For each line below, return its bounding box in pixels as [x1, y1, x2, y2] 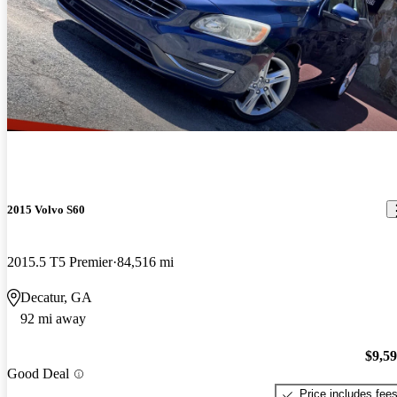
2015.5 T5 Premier [7, 253, 113, 269]
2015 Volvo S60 [7, 202, 85, 216]
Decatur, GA [20, 289, 92, 305]
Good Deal [7, 366, 69, 382]
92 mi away [20, 310, 86, 326]
